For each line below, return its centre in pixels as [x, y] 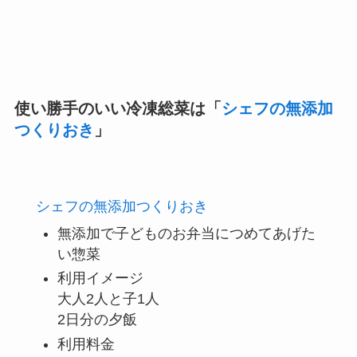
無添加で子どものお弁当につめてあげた [186, 233]
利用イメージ [100, 279]
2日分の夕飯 [97, 320]
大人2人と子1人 [108, 299]
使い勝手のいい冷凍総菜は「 [118, 108]
